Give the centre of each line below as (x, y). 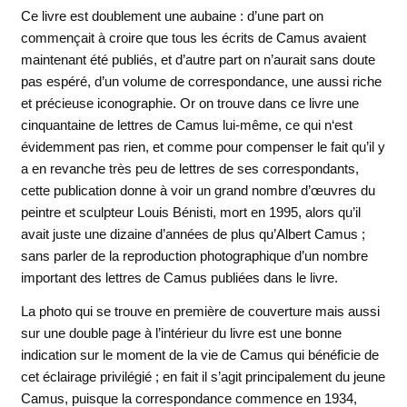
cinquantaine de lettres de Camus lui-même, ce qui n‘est (186, 124)
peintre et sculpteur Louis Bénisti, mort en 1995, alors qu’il (190, 212)
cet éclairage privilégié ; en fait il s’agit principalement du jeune (203, 377)
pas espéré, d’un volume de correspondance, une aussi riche (201, 81)
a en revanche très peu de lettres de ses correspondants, (189, 168)
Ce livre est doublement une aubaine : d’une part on (172, 15)
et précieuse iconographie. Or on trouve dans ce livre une (189, 103)
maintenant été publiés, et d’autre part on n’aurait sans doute (198, 59)
